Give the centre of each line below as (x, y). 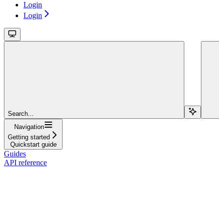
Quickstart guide (33, 144)
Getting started (29, 137)
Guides (15, 153)
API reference (25, 162)
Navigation (29, 127)
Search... (21, 113)
